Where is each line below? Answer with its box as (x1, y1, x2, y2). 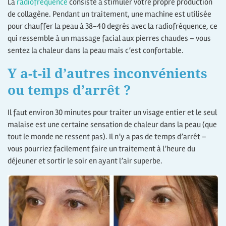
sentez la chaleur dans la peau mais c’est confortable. (8, 45, 184, 55)
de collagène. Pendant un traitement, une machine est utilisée (8, 9, 211, 19)
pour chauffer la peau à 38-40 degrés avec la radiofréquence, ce (8, 21, 217, 31)
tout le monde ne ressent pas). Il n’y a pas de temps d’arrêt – (8, 132, 206, 142)
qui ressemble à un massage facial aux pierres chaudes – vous (8, 33, 211, 43)
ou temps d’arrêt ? (8, 80, 131, 99)
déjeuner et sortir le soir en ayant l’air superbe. (8, 156, 162, 166)
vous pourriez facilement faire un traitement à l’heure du (8, 144, 195, 154)
